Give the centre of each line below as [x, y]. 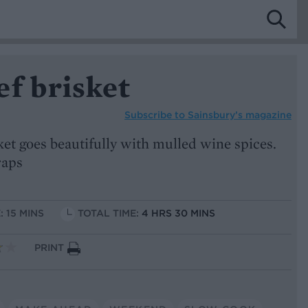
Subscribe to [156, 114]
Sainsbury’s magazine [240, 114]
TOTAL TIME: [110, 213]
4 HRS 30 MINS [178, 213]
